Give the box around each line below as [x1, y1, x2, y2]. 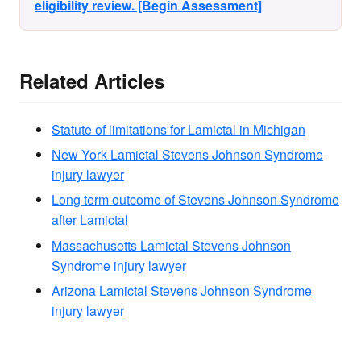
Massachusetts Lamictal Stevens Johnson [52, 235, 291, 255]
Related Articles [19, 67, 164, 95]
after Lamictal [52, 210, 128, 230]
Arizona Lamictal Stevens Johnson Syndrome [52, 281, 312, 301]
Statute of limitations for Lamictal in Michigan [52, 119, 305, 139]
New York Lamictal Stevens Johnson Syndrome [52, 144, 323, 164]
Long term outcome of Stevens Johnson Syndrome [52, 190, 339, 210]
